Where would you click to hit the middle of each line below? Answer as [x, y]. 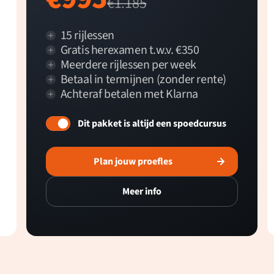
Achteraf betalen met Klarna [129, 94]
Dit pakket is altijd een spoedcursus [152, 124]
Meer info [142, 192]
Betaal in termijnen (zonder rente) [143, 80]
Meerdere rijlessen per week [128, 65]
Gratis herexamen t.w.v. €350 [130, 50]
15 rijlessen [87, 36]
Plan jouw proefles [133, 162]
